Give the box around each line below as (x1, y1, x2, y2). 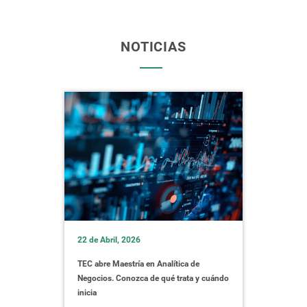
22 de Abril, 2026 (77, 235, 140, 245)
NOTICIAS (121, 38, 186, 55)
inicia (77, 288, 97, 297)
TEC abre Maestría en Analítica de (77, 259, 199, 269)
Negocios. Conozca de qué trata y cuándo (77, 273, 229, 283)
